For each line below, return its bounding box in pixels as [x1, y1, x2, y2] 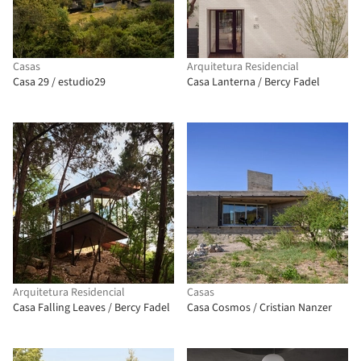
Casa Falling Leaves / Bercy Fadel [13, 300, 170, 316]
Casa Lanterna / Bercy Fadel [187, 74, 320, 90]
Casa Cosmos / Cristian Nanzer [187, 300, 332, 316]
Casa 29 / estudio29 [13, 74, 106, 90]
